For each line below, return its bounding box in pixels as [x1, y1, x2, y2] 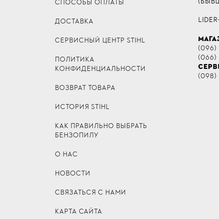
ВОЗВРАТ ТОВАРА [55, 83, 115, 92]
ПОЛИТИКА [55, 55, 94, 64]
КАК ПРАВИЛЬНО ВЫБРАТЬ [55, 121, 147, 130]
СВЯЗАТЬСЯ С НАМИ [55, 188, 126, 197]
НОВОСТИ [55, 169, 90, 177]
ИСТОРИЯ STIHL [55, 102, 109, 111]
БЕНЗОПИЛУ [55, 131, 98, 139]
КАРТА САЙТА [55, 207, 102, 216]
